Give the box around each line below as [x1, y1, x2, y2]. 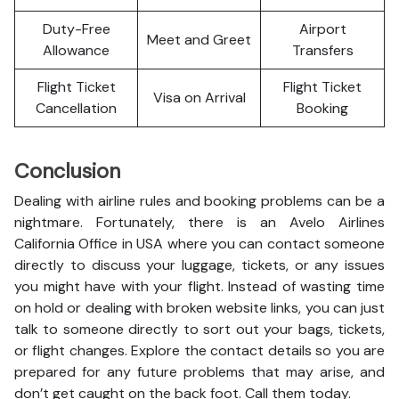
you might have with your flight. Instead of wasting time [14, 277, 385, 296]
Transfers [291, 41, 354, 60]
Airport [298, 20, 346, 38]
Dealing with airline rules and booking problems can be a [14, 191, 385, 210]
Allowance [43, 41, 110, 60]
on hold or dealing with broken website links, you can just [14, 298, 385, 317]
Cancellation [36, 99, 117, 118]
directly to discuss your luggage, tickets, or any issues [14, 256, 385, 274]
